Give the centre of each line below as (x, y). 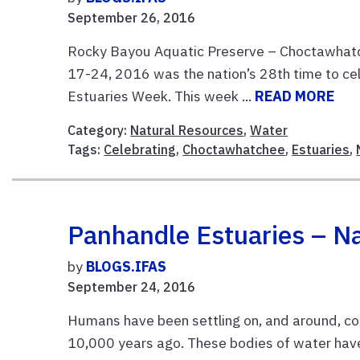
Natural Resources (187, 130)
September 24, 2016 (132, 286)
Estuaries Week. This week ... (162, 96)
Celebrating (140, 149)
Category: (99, 130)
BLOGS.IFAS (127, 266)
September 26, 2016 (132, 17)
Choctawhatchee (234, 149)
